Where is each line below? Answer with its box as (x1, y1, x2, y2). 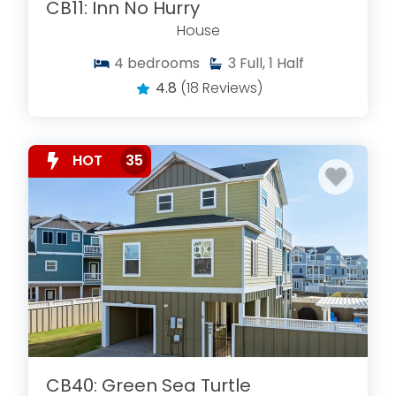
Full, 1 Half (239, 52, 304, 73)
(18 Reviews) (179, 77, 263, 98)
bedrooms (126, 52, 200, 73)
